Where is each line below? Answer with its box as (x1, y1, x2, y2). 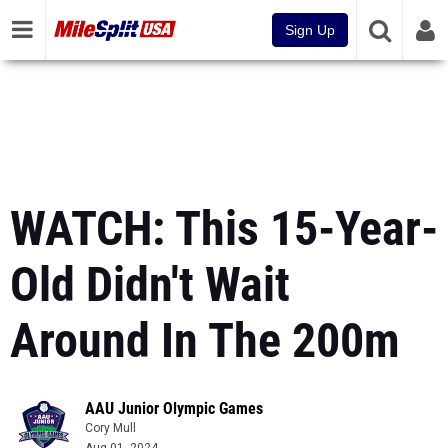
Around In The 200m (10, 312, 400, 369)
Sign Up (285, 22, 335, 38)
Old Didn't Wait (10, 256, 290, 313)
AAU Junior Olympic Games (85, 399, 263, 418)
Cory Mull (85, 421, 136, 435)
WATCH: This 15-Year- (10, 200, 438, 257)
